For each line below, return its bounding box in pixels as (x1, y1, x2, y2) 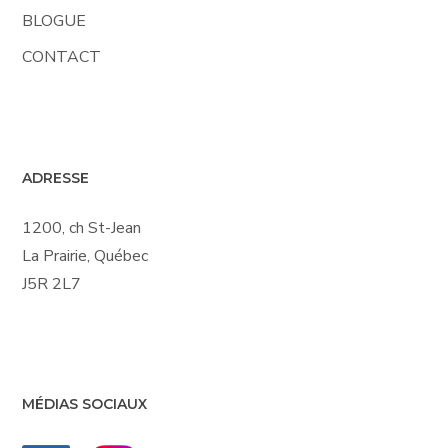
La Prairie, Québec (22, 244, 149, 267)
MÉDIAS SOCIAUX (22, 394, 148, 413)
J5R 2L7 (22, 272, 82, 295)
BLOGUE (22, 9, 87, 32)
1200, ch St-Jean (22, 216, 142, 239)
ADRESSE (22, 168, 90, 187)
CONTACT (22, 45, 102, 68)
